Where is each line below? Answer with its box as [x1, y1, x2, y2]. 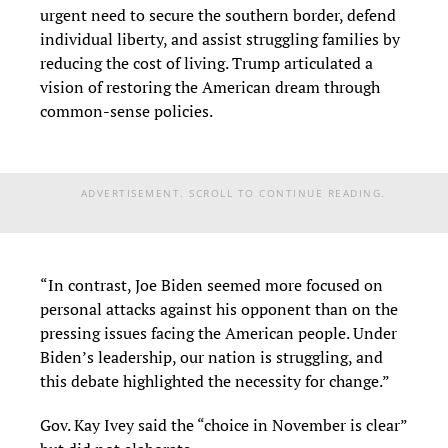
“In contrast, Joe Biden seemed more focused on [40, 273, 383, 296]
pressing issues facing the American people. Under [40, 321, 397, 344]
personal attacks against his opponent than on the [40, 297, 398, 320]
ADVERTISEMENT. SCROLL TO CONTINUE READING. [80, 185, 386, 200]
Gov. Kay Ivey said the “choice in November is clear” [40, 413, 407, 436]
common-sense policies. [40, 99, 213, 122]
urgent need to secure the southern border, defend [40, 3, 396, 26]
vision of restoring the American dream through [40, 75, 380, 98]
